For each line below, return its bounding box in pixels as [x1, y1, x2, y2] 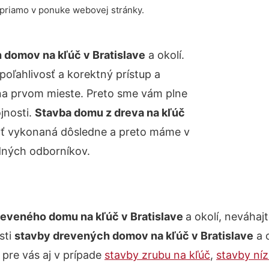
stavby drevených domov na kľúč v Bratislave [14, 229, 253, 242]
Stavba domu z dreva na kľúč [35, 106, 185, 119]
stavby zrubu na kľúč [104, 249, 210, 261]
